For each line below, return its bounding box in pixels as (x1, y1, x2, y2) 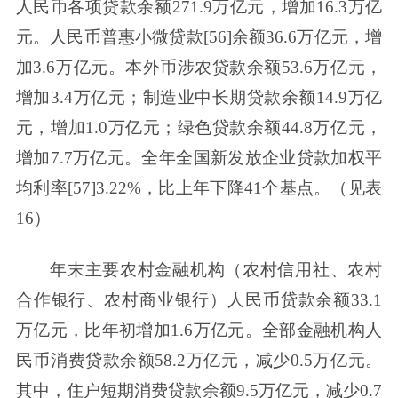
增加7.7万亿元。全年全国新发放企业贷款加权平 (15, 148, 383, 168)
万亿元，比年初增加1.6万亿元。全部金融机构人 (15, 321, 383, 340)
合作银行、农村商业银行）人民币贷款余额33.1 (15, 291, 383, 310)
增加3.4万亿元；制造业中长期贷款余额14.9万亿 (15, 88, 383, 107)
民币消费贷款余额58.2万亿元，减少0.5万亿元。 (15, 351, 383, 370)
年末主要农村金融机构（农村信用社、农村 (50, 260, 383, 280)
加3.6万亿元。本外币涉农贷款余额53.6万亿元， (15, 58, 383, 77)
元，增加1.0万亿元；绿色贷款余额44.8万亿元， (15, 118, 383, 138)
